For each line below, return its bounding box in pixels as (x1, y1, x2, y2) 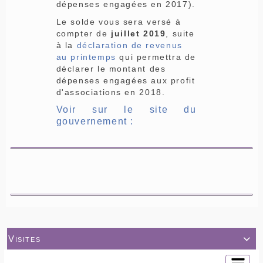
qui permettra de (116, 52, 196, 62)
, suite (166, 28, 195, 38)
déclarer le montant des (56, 63, 166, 73)
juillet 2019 (111, 28, 166, 38)
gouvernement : (56, 116, 134, 126)
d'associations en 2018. (56, 87, 166, 97)
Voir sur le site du (56, 104, 197, 114)
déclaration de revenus (76, 40, 183, 50)
